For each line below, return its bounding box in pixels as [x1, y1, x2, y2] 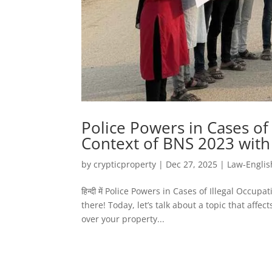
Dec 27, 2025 [166, 158, 218, 170]
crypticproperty [93, 158, 157, 170]
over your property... [81, 212, 165, 225]
